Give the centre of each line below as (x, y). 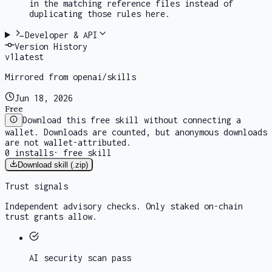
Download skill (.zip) (53, 165)
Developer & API (61, 35)
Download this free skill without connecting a (132, 120)
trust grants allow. (51, 217)
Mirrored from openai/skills (70, 76)
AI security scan (68, 258)
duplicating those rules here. (100, 13)
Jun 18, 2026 (44, 98)
